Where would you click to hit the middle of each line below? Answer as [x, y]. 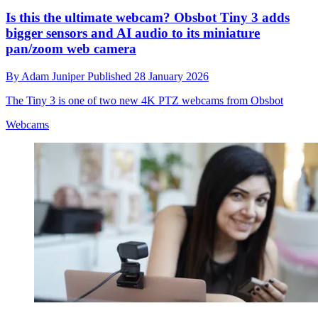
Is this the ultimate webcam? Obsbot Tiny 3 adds [148, 18]
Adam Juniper [54, 76]
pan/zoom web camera [71, 49]
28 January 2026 [171, 76]
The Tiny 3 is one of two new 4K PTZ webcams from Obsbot [144, 100]
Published [111, 76]
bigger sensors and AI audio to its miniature [133, 33]
